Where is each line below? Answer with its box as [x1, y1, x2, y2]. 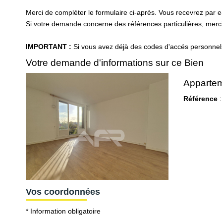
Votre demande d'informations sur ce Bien [26, 57, 204, 68]
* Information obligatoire [26, 207, 101, 216]
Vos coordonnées [26, 186, 100, 197]
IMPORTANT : [26, 43, 71, 51]
